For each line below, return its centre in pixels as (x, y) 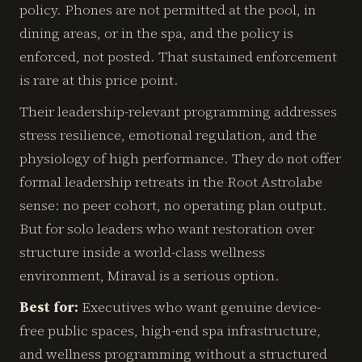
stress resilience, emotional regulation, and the (168, 135)
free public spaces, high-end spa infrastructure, (170, 330)
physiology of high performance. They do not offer (180, 158)
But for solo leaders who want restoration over (167, 229)
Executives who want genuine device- (200, 307)
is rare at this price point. (99, 80)
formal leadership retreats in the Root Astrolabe (171, 182)
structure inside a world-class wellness (142, 252)
